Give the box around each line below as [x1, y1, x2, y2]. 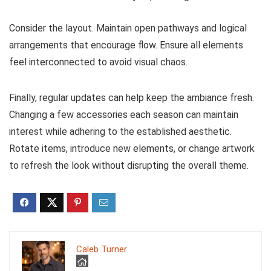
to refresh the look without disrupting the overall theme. [9, 160, 249, 172]
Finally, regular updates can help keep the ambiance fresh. [9, 92, 254, 104]
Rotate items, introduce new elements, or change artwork [9, 143, 255, 155]
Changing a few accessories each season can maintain [9, 109, 238, 121]
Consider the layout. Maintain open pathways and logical [9, 22, 247, 34]
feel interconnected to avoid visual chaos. [9, 56, 188, 68]
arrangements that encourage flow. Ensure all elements [9, 39, 243, 51]
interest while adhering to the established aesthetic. [9, 126, 232, 138]
